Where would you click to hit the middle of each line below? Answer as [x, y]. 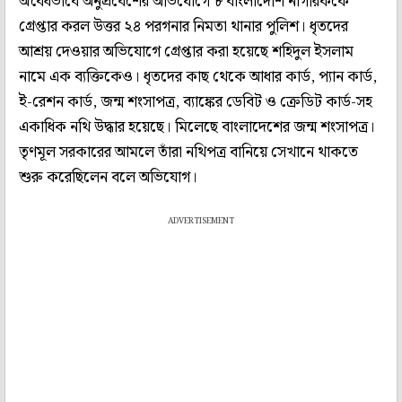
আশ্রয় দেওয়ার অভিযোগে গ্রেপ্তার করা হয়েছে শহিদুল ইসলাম [186, 52]
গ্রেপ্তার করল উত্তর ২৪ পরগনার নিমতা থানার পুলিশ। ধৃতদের [184, 26]
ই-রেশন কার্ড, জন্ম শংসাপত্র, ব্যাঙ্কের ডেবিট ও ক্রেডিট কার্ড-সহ [196, 102]
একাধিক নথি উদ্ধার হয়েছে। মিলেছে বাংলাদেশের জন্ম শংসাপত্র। [197, 127]
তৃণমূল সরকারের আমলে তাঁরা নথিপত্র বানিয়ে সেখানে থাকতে [188, 152]
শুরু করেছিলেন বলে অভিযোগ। [108, 177]
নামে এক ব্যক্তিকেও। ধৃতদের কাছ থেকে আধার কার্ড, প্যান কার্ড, [198, 77]
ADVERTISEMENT [201, 221]
